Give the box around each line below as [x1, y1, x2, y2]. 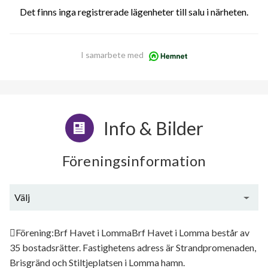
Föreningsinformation [62, 152, 206, 169]
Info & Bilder [103, 117, 203, 139]
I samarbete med [80, 50, 144, 60]
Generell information [92, 218, 176, 229]
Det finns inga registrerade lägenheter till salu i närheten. [20, 6, 248, 17]
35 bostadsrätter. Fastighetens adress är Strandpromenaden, [10, 242, 256, 253]
